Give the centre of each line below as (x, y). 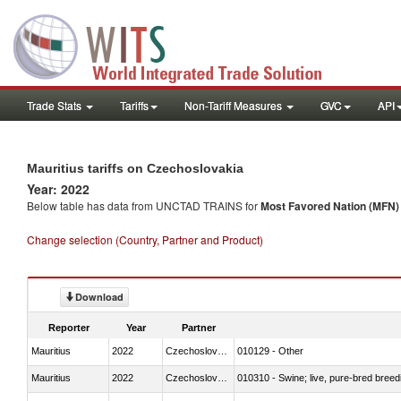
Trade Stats (55, 105)
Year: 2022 (58, 189)
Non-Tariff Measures (235, 105)
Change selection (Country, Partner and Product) (145, 239)
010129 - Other (270, 350)
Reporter (69, 327)
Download (99, 297)
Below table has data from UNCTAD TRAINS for (144, 205)
